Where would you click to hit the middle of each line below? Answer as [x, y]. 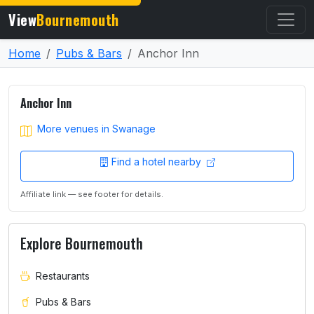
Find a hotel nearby [158, 162]
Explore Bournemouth [82, 243]
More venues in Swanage [96, 129]
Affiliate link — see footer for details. [92, 194]
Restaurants [63, 275]
